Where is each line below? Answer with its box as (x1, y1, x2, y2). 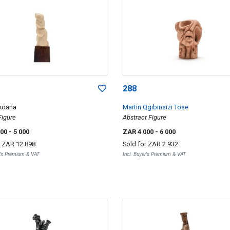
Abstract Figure (122, 113, 166, 121)
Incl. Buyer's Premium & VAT (122, 150, 186, 158)
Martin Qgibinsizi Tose (122, 103, 188, 111)
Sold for (122, 140, 148, 148)
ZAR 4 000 (122, 127, 155, 136)
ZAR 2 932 (147, 140, 178, 148)
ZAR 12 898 (2, 140, 35, 148)
